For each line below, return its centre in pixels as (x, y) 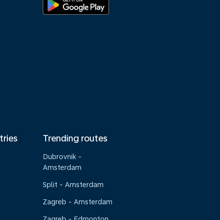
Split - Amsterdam (73, 185)
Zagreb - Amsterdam (78, 202)
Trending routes (75, 138)
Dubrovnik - (62, 157)
